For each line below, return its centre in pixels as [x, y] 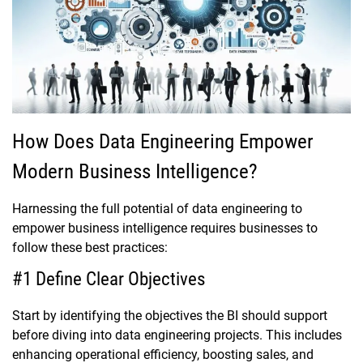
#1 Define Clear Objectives [109, 280]
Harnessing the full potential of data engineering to [157, 209]
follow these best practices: [90, 248]
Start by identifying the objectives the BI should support [170, 316]
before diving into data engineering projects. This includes [177, 335]
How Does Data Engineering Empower [163, 142]
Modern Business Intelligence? [137, 172]
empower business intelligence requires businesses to [165, 228]
